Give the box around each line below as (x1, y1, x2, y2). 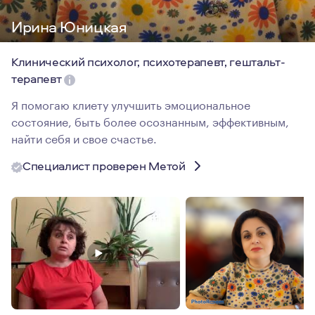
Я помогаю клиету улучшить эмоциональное (11, 95, 250, 112)
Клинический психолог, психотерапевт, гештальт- (11, 53, 285, 70)
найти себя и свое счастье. (11, 129, 157, 146)
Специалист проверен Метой (22, 157, 186, 174)
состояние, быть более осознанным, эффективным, (11, 112, 289, 129)
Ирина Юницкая (11, 16, 127, 37)
